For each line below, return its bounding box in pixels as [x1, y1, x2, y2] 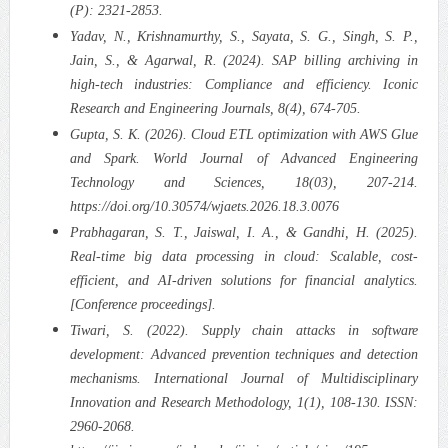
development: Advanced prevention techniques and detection [69, 346, 419, 362]
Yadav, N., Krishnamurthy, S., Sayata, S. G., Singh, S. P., [69, 28, 419, 44]
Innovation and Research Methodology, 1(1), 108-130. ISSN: [69, 394, 419, 410]
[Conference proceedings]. [69, 296, 216, 312]
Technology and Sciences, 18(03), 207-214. [69, 174, 419, 190]
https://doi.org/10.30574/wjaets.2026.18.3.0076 [69, 198, 339, 214]
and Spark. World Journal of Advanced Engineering [69, 150, 419, 166]
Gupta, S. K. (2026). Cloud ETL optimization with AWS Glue [69, 126, 419, 142]
